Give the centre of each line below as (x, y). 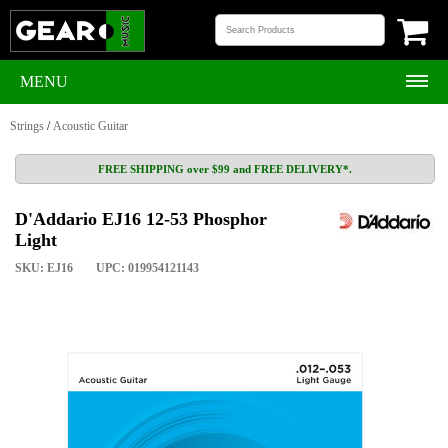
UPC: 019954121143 (147, 268)
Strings (27, 126)
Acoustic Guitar (90, 126)
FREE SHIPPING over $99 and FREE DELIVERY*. (225, 169)
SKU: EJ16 (44, 268)
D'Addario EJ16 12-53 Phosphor (141, 219)
